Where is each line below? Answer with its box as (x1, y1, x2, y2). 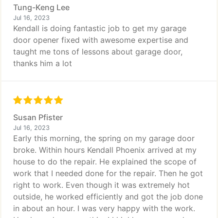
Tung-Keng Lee (13, 2, 70, 12)
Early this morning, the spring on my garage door (13, 133, 195, 143)
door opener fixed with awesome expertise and (13, 35, 188, 45)
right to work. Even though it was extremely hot (13, 180, 190, 190)
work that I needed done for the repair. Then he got (13, 168, 203, 178)
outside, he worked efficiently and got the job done (13, 192, 203, 201)
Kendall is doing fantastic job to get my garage (13, 23, 186, 33)
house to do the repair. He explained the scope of (13, 157, 197, 166)
